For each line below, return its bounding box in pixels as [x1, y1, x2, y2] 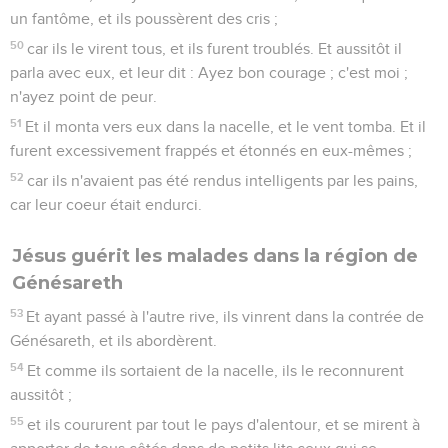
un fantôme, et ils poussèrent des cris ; [10, 10, 278, 27]
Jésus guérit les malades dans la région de [12, 244, 418, 267]
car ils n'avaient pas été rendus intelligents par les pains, [27, 172, 419, 189]
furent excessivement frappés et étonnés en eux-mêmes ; [10, 142, 412, 159]
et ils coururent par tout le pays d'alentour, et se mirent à [27, 416, 421, 433]
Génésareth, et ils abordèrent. [10, 332, 217, 349]
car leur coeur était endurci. [10, 196, 202, 213]
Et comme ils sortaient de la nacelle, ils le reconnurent [27, 362, 405, 379]
